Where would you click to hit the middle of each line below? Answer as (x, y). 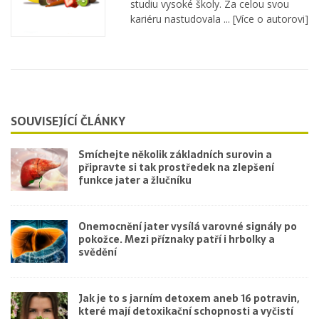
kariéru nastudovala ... (180, 19)
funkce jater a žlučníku (135, 181)
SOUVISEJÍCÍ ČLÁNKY (68, 121)
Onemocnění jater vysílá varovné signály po (188, 227)
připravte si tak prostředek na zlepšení (176, 168)
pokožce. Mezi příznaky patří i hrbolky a (177, 240)
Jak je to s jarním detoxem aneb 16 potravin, (189, 299)
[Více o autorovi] (269, 19)
